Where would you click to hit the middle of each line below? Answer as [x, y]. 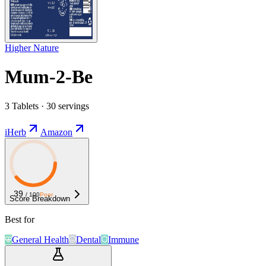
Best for [20, 219]
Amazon [56, 132]
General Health [40, 239]
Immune [123, 239]
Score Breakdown [40, 198]
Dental [88, 239]
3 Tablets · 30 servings [47, 106]
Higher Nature [32, 47]
